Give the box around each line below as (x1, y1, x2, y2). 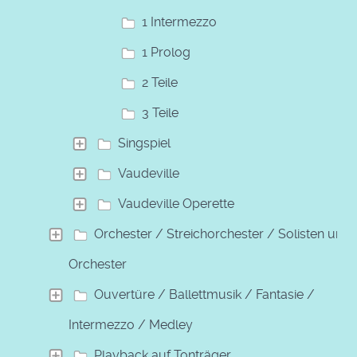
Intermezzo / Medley (69, 316, 193, 332)
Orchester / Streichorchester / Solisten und (94, 226, 351, 241)
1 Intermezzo (142, 14, 217, 29)
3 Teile (142, 104, 178, 120)
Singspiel (118, 135, 171, 151)
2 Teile (142, 74, 178, 90)
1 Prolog (142, 44, 190, 60)
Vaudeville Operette (118, 195, 234, 211)
